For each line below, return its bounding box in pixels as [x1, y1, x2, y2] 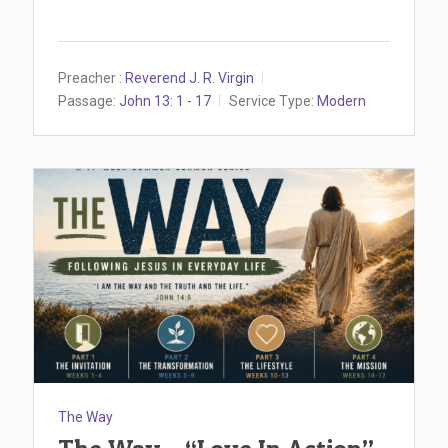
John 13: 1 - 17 [119, 92, 211, 109]
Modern [317, 92, 366, 109]
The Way [58, 409, 113, 426]
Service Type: [229, 92, 314, 109]
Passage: [58, 92, 116, 109]
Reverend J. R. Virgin [125, 69, 254, 86]
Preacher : [58, 69, 122, 86]
